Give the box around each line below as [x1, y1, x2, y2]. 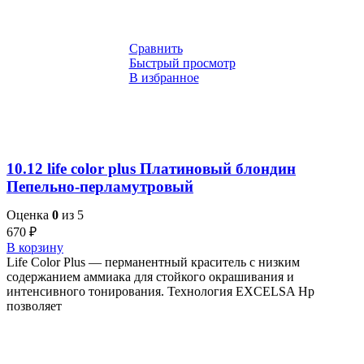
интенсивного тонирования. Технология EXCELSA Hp [6, 284, 314, 298]
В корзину [6, 240, 63, 254]
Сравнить [128, 41, 183, 56]
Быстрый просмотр [128, 56, 236, 71]
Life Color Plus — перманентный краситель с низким [6, 254, 300, 269]
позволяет [6, 298, 62, 313]
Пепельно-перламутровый [6, 178, 193, 195]
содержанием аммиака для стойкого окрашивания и [6, 269, 294, 284]
